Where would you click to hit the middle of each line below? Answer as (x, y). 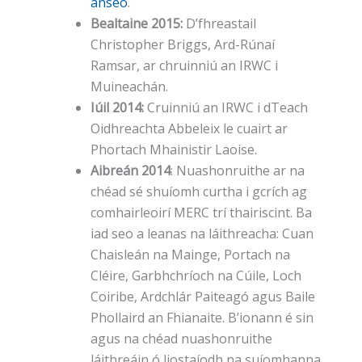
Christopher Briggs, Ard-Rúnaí (183, 45)
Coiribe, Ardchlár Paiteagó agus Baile (203, 297)
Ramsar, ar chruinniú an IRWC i (184, 66)
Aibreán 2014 (130, 171)
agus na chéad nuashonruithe (181, 339)
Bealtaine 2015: (137, 24)
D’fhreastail (219, 24)
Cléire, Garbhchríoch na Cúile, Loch (196, 276)
